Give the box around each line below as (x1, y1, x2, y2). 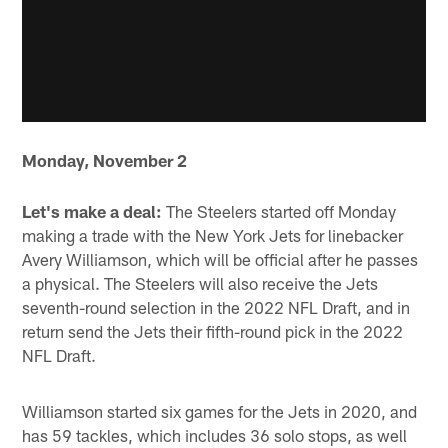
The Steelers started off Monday (162, 200, 397, 221)
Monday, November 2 (22, 150, 188, 171)
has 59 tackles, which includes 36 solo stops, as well (22, 424, 408, 445)
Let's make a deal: (22, 200, 163, 221)
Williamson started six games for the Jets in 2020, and (22, 400, 418, 421)
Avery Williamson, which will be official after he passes (22, 248, 419, 269)
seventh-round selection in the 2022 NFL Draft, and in (22, 296, 411, 317)
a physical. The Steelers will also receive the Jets (22, 272, 379, 293)
